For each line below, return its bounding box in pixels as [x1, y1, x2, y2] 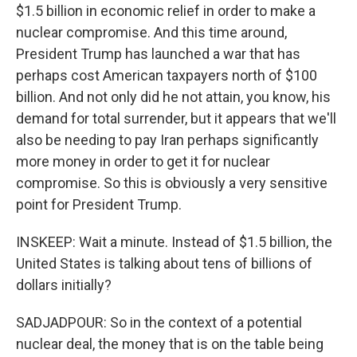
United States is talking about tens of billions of [16, 255, 312, 272]
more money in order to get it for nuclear [16, 153, 270, 170]
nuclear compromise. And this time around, [16, 24, 287, 41]
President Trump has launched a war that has [16, 45, 300, 62]
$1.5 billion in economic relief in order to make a [16, 2, 316, 19]
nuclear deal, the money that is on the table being [16, 335, 324, 352]
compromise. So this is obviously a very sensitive [16, 175, 328, 191]
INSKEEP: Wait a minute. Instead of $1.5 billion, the [16, 233, 332, 250]
